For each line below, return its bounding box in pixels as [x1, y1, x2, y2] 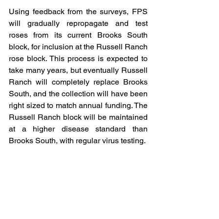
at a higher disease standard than [9, 124, 148, 133]
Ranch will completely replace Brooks [9, 77, 148, 87]
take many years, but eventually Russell [9, 66, 148, 75]
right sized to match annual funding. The [9, 101, 148, 110]
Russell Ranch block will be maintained [9, 112, 148, 122]
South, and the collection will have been [9, 89, 148, 98]
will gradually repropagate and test [9, 19, 148, 28]
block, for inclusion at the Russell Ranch [9, 42, 148, 51]
